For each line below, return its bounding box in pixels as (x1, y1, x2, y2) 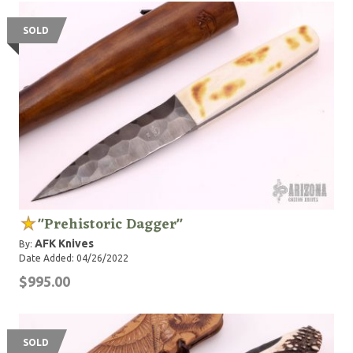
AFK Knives (35, 237, 94, 250)
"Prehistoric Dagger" (38, 212, 183, 237)
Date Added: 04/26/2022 (19, 253, 128, 263)
